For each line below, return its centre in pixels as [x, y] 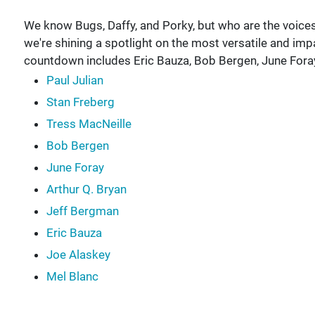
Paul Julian [75, 80]
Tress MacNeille [89, 123]
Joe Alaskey [78, 254]
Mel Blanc [72, 276]
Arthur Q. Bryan [86, 189]
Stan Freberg [80, 102]
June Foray [75, 167]
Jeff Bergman [82, 211]
